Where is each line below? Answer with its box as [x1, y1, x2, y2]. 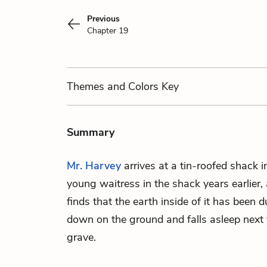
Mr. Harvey [67, 159, 121, 173]
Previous [87, 13, 120, 24]
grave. [67, 230, 96, 244]
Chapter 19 [87, 25, 128, 36]
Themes [67, 79, 107, 94]
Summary [67, 125, 114, 139]
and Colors [107, 79, 159, 94]
